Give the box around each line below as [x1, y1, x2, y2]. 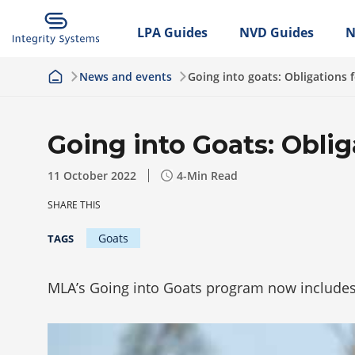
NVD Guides [239, 24, 314, 41]
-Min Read [183, 168, 238, 183]
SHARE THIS [48, 198, 101, 212]
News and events [79, 69, 172, 84]
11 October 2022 [48, 168, 136, 183]
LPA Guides [136, 24, 208, 41]
